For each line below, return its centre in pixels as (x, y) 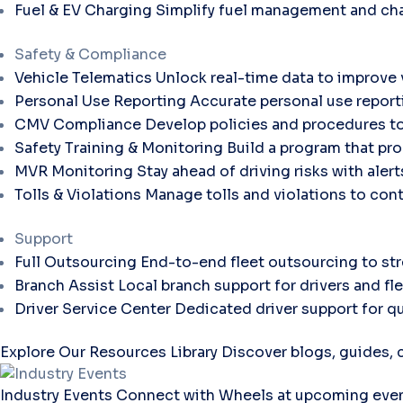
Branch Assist (64, 285)
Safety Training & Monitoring (119, 148)
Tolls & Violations (78, 194)
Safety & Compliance (90, 54)
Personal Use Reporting (100, 101)
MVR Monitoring (74, 171)
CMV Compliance (78, 124)
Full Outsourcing (76, 262)
